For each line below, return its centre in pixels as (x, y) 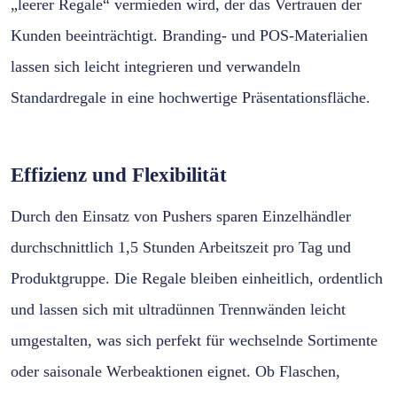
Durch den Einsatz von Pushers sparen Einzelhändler (181, 216)
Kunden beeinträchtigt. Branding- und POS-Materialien (189, 35)
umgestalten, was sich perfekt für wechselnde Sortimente (194, 340)
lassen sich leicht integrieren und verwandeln (156, 66)
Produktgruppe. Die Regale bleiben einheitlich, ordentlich (197, 278)
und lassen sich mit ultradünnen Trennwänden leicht (178, 309)
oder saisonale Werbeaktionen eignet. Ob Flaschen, (175, 371)
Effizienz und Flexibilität (119, 175)
